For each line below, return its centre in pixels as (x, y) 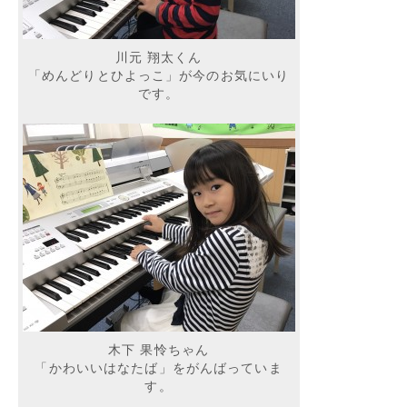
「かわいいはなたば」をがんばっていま (159, 368)
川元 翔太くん (159, 57)
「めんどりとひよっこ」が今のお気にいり (159, 75)
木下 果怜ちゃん (159, 350)
